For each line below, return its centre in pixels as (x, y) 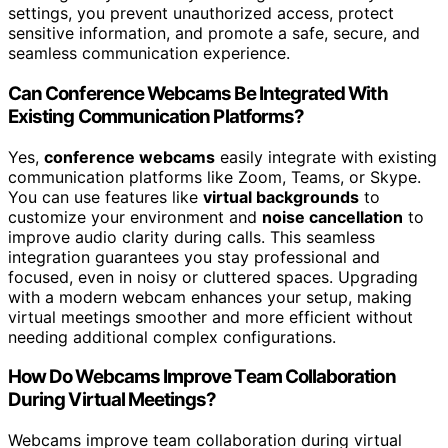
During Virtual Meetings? (112, 400)
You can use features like (105, 196)
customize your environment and (135, 216)
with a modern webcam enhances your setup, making (210, 296)
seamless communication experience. (149, 53)
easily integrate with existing (326, 156)
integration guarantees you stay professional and (194, 256)
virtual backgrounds (281, 196)
